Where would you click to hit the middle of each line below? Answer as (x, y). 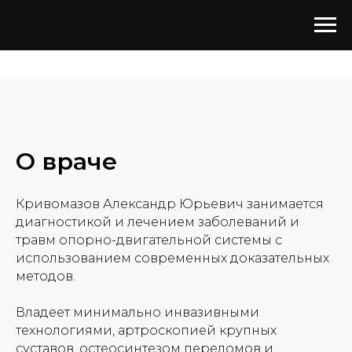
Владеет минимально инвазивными (137, 312)
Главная (34, 31)
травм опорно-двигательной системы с (149, 240)
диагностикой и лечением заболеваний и (158, 222)
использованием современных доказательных (172, 258)
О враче (66, 161)
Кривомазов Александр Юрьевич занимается (170, 204)
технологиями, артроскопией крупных (146, 330)
